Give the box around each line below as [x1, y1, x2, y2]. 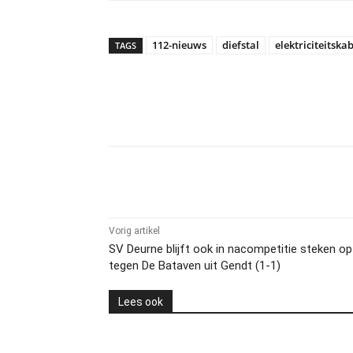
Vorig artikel [109, 225, 160, 236]
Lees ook [118, 295, 163, 308]
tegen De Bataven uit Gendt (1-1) [109, 258, 281, 273]
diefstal [222, 38, 259, 52]
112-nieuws [152, 38, 206, 52]
